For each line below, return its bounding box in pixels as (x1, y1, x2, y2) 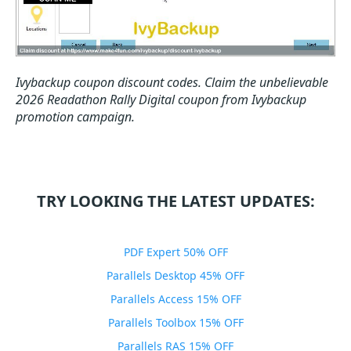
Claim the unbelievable (204, 73, 328, 91)
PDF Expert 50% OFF (123, 244, 228, 259)
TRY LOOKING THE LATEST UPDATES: (36, 190, 315, 212)
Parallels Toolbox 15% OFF (107, 314, 244, 330)
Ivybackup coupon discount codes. (16, 73, 201, 91)
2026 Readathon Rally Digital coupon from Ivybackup (16, 90, 306, 108)
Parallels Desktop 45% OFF (107, 267, 244, 283)
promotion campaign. (16, 107, 135, 125)
